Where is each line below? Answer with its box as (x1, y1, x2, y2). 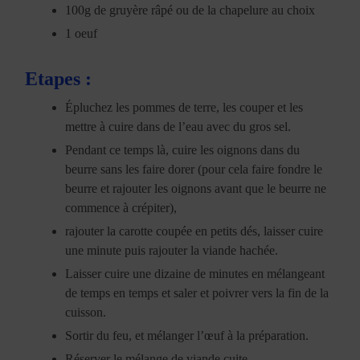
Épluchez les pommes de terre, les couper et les (65, 100, 304, 114)
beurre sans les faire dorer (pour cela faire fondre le (65, 162, 323, 176)
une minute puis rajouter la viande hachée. (65, 243, 279, 257)
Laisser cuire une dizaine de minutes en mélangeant (65, 266, 325, 280)
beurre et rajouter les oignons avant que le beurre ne (65, 181, 327, 195)
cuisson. (65, 305, 107, 319)
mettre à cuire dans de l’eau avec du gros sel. (65, 119, 292, 133)
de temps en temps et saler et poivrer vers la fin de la (65, 285, 329, 300)
